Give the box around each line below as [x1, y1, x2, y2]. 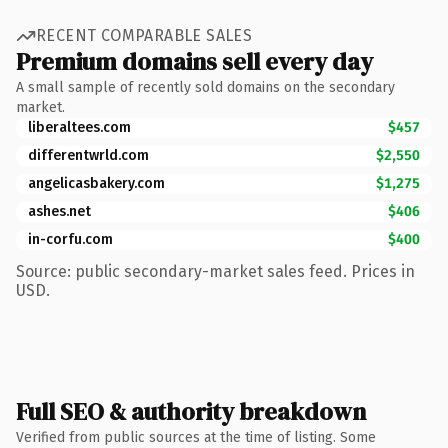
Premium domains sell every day [16, 44, 373, 78]
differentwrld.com [28, 146, 149, 164]
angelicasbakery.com [28, 174, 165, 192]
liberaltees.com [28, 118, 131, 136]
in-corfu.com [28, 230, 113, 248]
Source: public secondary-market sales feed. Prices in [16, 261, 415, 281]
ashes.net [28, 202, 91, 220]
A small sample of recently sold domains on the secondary [16, 78, 395, 96]
